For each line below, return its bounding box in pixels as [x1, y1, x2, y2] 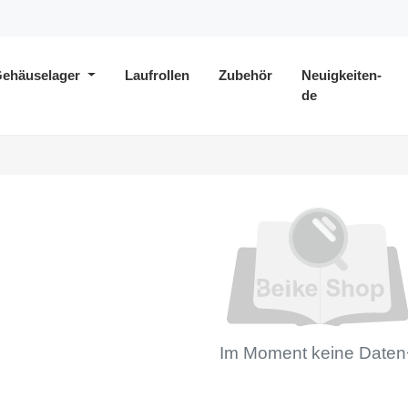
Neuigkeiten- [301, 67, 382, 83]
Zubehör [218, 67, 272, 83]
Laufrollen [124, 67, 189, 83]
